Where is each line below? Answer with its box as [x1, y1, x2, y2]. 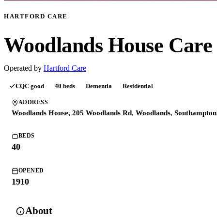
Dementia [86, 82, 112, 90]
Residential [123, 82, 153, 90]
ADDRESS [18, 99, 48, 106]
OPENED [18, 167, 44, 174]
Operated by [4, 64, 42, 73]
